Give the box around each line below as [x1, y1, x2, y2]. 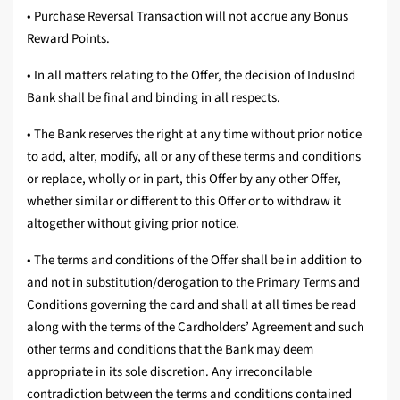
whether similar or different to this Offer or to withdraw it [27, 192, 341, 212]
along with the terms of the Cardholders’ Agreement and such [27, 318, 364, 337]
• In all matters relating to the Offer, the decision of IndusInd [27, 66, 355, 86]
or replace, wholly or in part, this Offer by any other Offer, [27, 170, 341, 189]
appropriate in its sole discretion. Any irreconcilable [27, 362, 312, 382]
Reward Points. [27, 29, 110, 49]
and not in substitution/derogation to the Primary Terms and [27, 273, 360, 293]
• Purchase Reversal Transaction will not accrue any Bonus [27, 7, 348, 27]
